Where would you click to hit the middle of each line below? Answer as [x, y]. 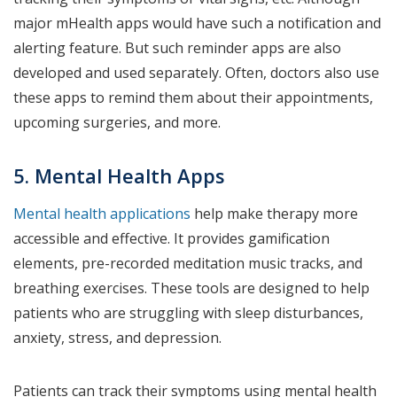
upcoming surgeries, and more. [119, 123]
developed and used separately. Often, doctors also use [196, 73]
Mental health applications [102, 214]
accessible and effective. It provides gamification [171, 239]
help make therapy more [274, 214]
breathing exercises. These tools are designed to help [191, 288]
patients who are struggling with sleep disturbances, [188, 313]
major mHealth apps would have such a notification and [197, 23]
